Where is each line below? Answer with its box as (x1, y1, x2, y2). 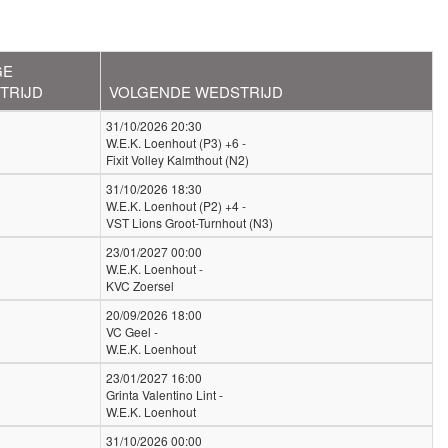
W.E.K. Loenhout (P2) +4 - (106, 197, 246, 214)
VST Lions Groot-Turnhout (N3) (106, 214, 273, 231)
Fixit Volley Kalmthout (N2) (106, 151, 249, 168)
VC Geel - (106, 323, 158, 340)
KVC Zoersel (106, 277, 174, 294)
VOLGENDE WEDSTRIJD (109, 81, 283, 102)
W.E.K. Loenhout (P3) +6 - (106, 134, 246, 151)
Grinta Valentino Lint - (106, 386, 223, 403)
